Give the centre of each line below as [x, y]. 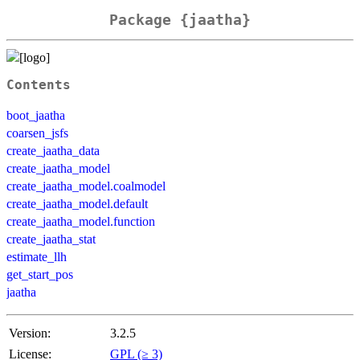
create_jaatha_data [53, 150]
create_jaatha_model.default [77, 203]
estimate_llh [37, 256]
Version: [30, 333]
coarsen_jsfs [37, 133]
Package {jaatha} [180, 20]
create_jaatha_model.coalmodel [86, 186]
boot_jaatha [36, 115]
